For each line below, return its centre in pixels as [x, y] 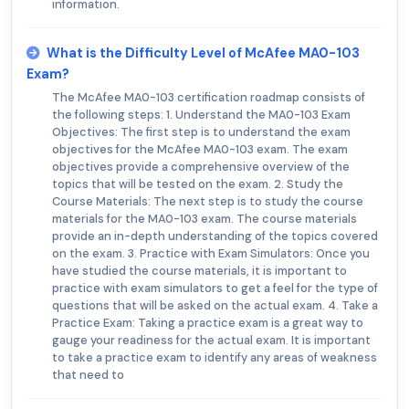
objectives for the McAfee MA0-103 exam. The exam [200, 150]
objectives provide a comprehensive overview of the [201, 167]
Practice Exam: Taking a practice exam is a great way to [208, 323]
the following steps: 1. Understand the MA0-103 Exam [201, 115]
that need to [88, 375]
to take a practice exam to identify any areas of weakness [215, 358]
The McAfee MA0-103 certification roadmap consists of [209, 98]
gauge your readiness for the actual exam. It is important [211, 341]
